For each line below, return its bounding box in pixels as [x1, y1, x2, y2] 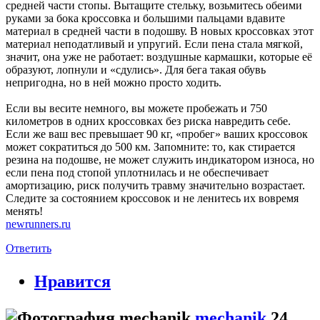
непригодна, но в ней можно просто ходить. [6, 76, 221, 89]
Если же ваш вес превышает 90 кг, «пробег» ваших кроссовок [6, 127, 308, 140]
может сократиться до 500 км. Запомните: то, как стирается [6, 140, 295, 153]
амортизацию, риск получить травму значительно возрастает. [6, 179, 305, 191]
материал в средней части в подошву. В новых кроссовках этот [6, 24, 314, 37]
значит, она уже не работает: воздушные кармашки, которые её [6, 50, 312, 63]
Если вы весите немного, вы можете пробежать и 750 [6, 101, 267, 114]
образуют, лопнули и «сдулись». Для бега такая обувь [6, 63, 266, 76]
